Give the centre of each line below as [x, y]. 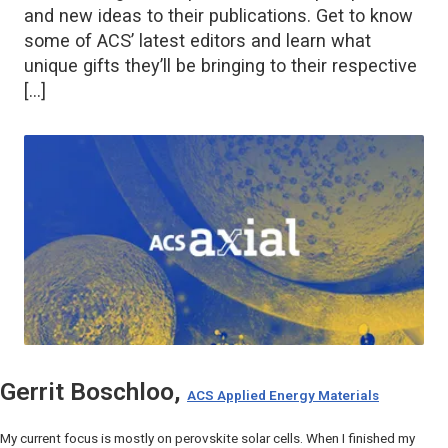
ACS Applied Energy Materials [283, 395]
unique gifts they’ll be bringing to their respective [220, 65]
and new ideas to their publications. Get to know [218, 15]
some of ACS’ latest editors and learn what [197, 40]
